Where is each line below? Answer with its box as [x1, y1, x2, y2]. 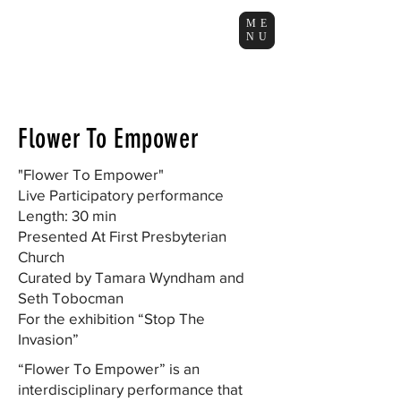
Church [18, 248, 68, 265]
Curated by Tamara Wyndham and [18, 269, 244, 286]
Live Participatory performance [18, 186, 227, 203]
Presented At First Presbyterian [18, 227, 226, 244]
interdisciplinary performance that [18, 380, 243, 397]
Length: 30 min [18, 207, 116, 224]
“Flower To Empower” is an [18, 360, 200, 377]
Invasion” [18, 330, 79, 347]
